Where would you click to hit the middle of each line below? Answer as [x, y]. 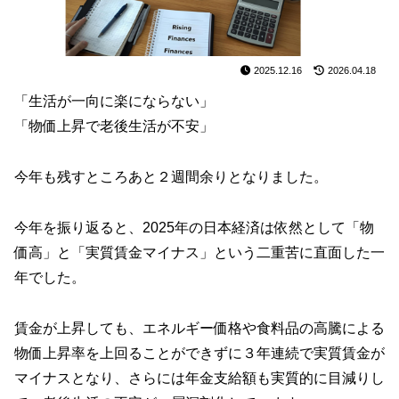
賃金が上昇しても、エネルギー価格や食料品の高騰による [199, 328]
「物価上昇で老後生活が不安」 [114, 126]
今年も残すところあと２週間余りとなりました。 [171, 177]
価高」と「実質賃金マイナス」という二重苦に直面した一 [199, 252]
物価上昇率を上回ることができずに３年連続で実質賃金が [199, 353]
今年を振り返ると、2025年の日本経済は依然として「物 [194, 227]
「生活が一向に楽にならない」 [114, 102]
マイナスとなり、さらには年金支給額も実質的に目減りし [199, 378]
